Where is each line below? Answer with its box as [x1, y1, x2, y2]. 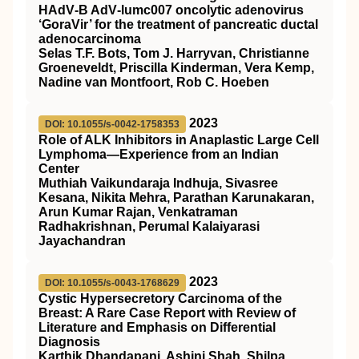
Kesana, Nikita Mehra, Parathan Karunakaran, [38, 191, 314, 204]
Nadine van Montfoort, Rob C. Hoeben [38, 75, 269, 89]
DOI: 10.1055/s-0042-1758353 [45, 119, 179, 130]
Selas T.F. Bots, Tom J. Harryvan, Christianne [38, 46, 309, 60]
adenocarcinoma [38, 32, 141, 46]
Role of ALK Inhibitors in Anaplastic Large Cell [38, 133, 319, 147]
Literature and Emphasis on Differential [38, 321, 276, 334]
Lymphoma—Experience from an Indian [38, 147, 279, 161]
